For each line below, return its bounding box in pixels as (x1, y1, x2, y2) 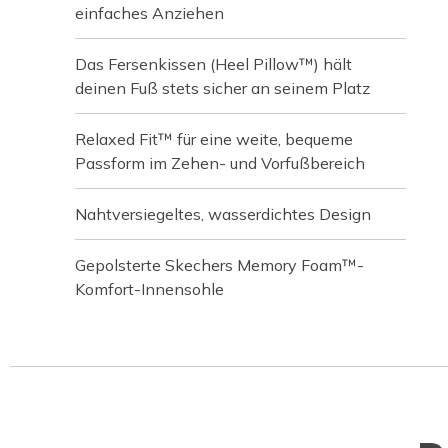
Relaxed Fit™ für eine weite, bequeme (75, 128, 353, 149)
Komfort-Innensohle (75, 278, 224, 299)
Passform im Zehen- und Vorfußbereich (75, 152, 365, 173)
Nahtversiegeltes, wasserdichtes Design (75, 203, 371, 224)
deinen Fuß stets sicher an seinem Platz (75, 77, 370, 98)
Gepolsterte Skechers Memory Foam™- (75, 254, 364, 275)
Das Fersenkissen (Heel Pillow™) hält (75, 53, 352, 74)
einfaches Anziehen (75, 2, 224, 23)
